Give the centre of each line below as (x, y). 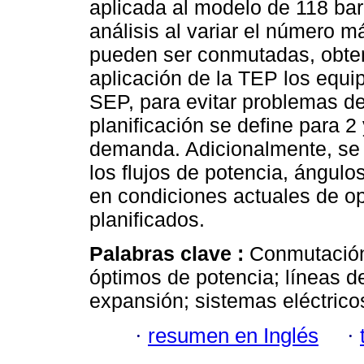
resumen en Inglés (233, 335)
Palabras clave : (169, 254)
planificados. (147, 220)
